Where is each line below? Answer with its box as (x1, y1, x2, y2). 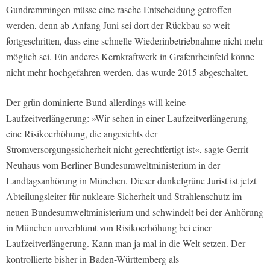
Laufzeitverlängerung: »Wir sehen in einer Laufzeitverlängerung (6, 111, 248, 124)
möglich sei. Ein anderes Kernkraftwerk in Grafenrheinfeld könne (6, 49, 254, 63)
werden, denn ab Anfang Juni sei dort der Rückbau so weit (6, 18, 230, 31)
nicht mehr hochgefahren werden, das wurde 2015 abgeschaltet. (6, 65, 248, 78)
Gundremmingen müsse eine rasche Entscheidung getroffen (6, 2, 232, 16)
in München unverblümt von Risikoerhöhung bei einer (6, 221, 212, 234)
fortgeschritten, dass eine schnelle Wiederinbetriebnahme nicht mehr (6, 34, 263, 47)
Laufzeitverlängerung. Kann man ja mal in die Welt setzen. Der (6, 236, 245, 250)
